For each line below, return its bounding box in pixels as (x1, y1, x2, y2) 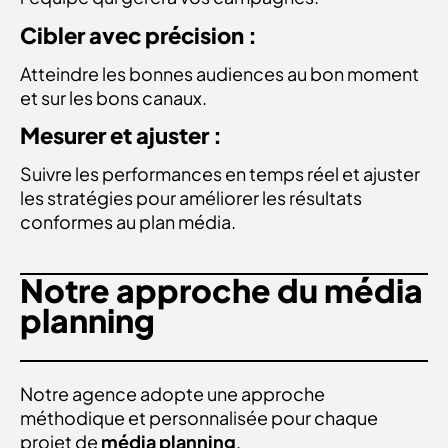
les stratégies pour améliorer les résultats (20, 186, 362, 210)
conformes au (20, 210, 139, 234)
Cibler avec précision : (20, 20, 257, 49)
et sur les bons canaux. (20, 85, 207, 109)
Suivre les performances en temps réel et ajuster (20, 162, 420, 186)
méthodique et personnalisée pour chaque (20, 406, 378, 430)
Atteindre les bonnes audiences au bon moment (20, 61, 419, 85)
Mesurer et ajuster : (20, 121, 222, 150)
